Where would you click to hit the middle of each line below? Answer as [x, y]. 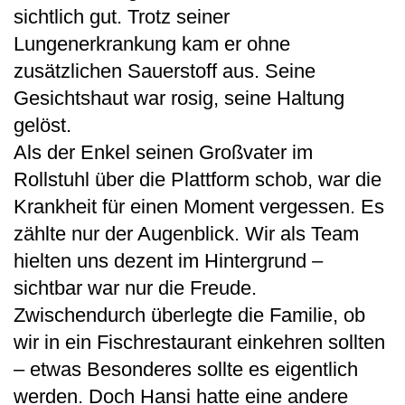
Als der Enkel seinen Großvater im [163, 152]
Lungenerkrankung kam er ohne [152, 43]
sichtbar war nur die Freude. [135, 287]
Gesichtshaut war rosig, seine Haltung [179, 98]
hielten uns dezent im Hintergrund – [168, 260]
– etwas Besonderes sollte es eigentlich [186, 369]
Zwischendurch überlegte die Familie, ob [189, 315]
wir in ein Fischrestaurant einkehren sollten [199, 342]
